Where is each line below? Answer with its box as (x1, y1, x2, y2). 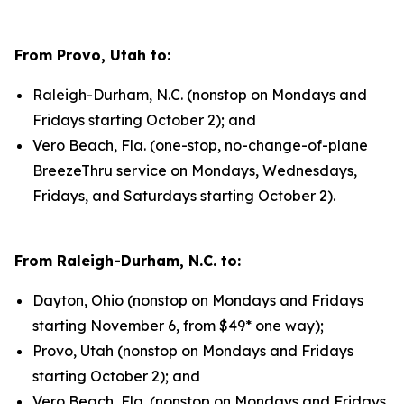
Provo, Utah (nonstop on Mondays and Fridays (32, 342, 353, 360)
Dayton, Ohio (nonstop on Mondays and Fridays (32, 291, 363, 309)
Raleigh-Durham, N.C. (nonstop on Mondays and (32, 86, 367, 104)
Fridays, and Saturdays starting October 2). (32, 187, 335, 205)
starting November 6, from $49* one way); (32, 317, 324, 335)
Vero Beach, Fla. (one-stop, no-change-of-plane (32, 136, 368, 154)
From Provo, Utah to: (14, 46, 170, 64)
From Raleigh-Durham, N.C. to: (14, 252, 241, 270)
